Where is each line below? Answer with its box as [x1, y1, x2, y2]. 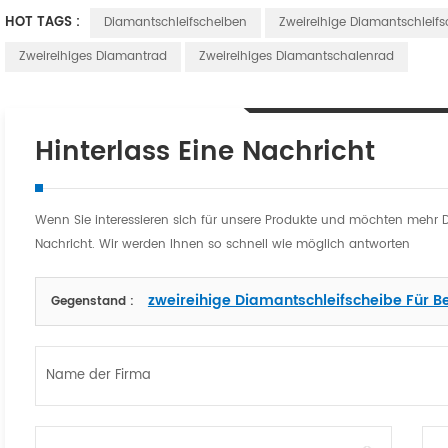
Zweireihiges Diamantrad [18, 47, 167, 67]
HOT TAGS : [4, 12, 84, 34]
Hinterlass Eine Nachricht [34, 131, 375, 175]
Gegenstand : [50, 292, 138, 312]
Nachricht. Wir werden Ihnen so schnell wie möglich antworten [34, 235, 410, 255]
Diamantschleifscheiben [103, 13, 247, 33]
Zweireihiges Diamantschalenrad [198, 47, 394, 67]
